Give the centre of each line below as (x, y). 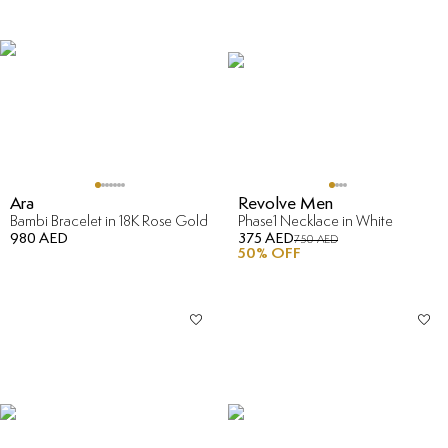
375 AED (266, 238)
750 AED (316, 239)
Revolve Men (285, 203)
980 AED (39, 238)
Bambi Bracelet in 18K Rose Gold (109, 221)
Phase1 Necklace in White (315, 221)
